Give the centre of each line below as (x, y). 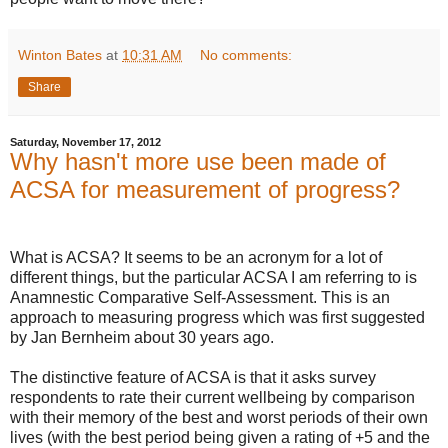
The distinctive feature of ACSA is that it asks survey (193, 378)
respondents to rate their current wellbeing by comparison (212, 398)
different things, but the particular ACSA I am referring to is (213, 278)
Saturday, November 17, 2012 (85, 142)
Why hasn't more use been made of (198, 162)
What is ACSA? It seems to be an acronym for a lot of (196, 258)
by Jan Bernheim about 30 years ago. (142, 338)
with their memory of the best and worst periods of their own (219, 418)
